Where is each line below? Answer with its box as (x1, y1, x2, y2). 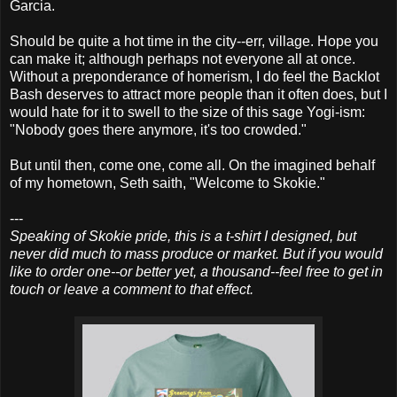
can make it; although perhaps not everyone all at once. (10, 51, 355, 67)
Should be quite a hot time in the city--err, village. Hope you (10, 34, 378, 50)
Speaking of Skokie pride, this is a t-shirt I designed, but (10, 229, 356, 245)
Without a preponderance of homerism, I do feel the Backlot (10, 69, 379, 85)
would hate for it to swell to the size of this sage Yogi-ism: (10, 105, 365, 121)
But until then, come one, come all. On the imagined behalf (10, 158, 375, 174)
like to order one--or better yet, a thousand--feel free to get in (10, 264, 383, 280)
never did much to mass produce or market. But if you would (10, 246, 383, 262)
